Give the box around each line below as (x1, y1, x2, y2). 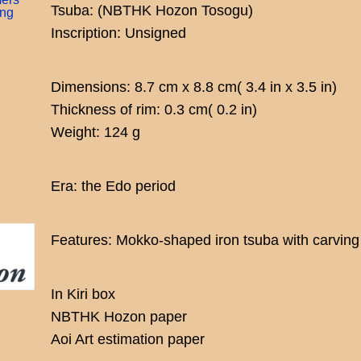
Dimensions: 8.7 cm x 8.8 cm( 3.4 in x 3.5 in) (51, 78, 338, 95)
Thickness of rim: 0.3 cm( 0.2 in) (51, 101, 258, 118)
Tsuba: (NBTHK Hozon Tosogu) (51, 2, 254, 19)
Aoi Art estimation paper (51, 330, 205, 347)
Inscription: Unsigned (51, 24, 187, 41)
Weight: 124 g (51, 123, 141, 140)
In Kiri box (51, 285, 116, 302)
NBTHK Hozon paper (51, 308, 188, 325)
